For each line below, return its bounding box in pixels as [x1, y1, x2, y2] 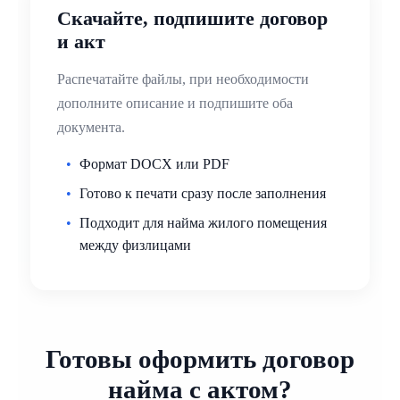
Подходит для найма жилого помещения [79, 215, 327, 231]
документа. [57, 120, 125, 136]
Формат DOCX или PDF [79, 156, 229, 172]
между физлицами [79, 237, 191, 254]
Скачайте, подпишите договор [57, 7, 328, 30]
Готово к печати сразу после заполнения [79, 186, 326, 202]
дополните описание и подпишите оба [57, 96, 293, 112]
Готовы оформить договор [46, 345, 354, 374]
